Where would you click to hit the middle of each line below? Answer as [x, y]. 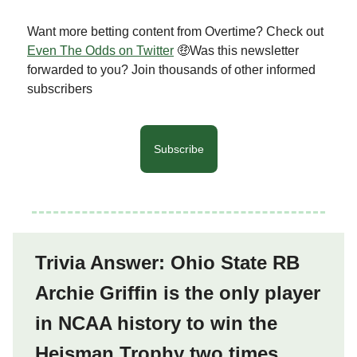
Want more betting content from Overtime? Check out [175, 31]
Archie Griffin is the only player [178, 292]
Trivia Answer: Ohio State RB [167, 262]
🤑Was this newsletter [236, 50]
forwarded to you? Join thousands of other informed [171, 69]
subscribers [60, 88]
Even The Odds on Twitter [100, 50]
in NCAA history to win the [156, 323]
